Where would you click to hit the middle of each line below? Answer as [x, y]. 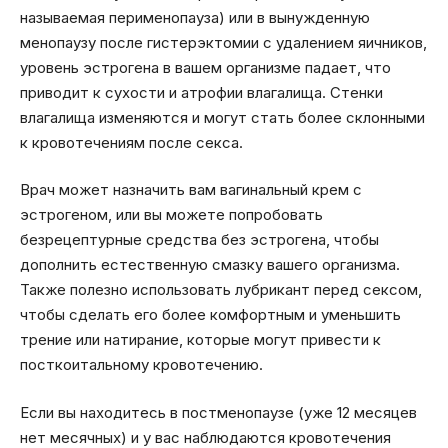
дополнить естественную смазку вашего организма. [210, 265]
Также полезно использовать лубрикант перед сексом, [221, 290]
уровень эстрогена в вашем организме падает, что [205, 67]
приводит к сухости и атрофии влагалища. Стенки [201, 92]
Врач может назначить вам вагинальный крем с [191, 190]
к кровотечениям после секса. [131, 142]
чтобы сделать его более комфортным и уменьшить [210, 315]
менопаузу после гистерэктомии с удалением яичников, [223, 42]
